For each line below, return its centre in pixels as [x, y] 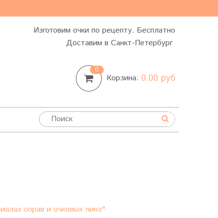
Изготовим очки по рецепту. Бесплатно [104, 30]
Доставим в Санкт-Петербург [121, 43]
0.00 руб [158, 78]
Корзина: [124, 78]
